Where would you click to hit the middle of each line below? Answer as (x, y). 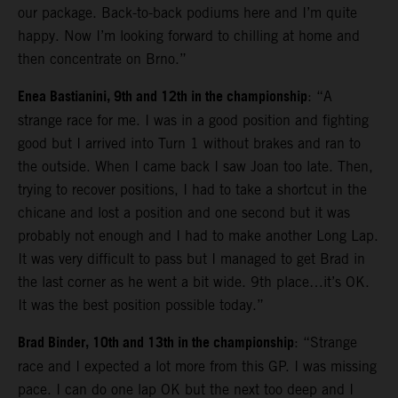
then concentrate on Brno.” (102, 59)
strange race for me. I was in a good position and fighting (193, 120)
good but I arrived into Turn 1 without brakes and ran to (189, 143)
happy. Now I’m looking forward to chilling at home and (189, 36)
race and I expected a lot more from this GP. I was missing (197, 366)
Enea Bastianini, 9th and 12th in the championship (163, 97)
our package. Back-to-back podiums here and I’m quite (187, 12)
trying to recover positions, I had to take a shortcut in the (192, 189)
